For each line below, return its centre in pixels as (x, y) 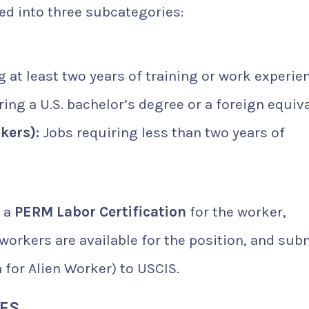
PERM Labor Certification (100, 211)
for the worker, (236, 211)
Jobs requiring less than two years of (162, 132)
